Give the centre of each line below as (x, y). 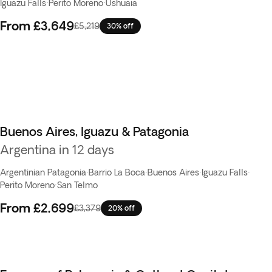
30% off (120, 26)
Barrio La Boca (117, 172)
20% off (121, 208)
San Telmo (77, 185)
